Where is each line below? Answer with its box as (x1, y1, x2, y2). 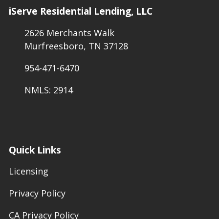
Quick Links (9, 143, 61, 156)
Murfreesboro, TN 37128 (24, 40, 128, 52)
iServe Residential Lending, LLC (9, 4, 153, 18)
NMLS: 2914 (24, 84, 73, 96)
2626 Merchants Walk (24, 26, 114, 39)
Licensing (9, 165, 48, 177)
